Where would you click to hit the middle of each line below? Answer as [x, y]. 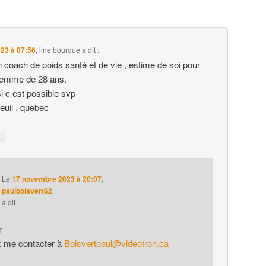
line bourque [60, 50]
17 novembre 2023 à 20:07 [56, 178]
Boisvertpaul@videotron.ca [116, 243]
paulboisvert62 [27, 190]
